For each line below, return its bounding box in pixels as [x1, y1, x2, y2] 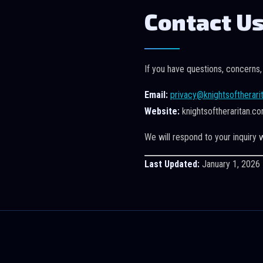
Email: [144, 89, 168, 100]
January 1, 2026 [200, 159, 260, 170]
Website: [144, 106, 180, 117]
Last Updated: [144, 159, 200, 170]
